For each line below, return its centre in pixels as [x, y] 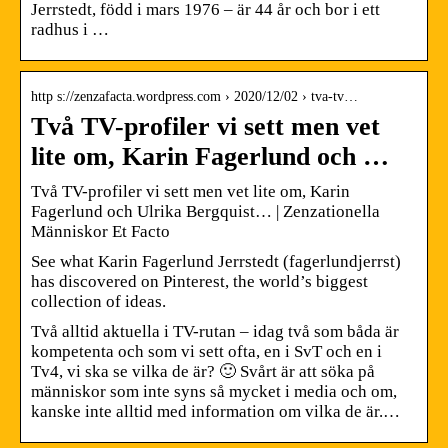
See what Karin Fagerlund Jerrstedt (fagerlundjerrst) [216, 261]
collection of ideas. [98, 301]
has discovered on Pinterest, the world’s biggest [199, 281]
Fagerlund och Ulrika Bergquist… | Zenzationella [205, 211]
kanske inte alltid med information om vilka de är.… [215, 411]
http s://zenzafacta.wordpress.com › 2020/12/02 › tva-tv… [194, 96]
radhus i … [70, 29]
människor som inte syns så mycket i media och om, [214, 391]
